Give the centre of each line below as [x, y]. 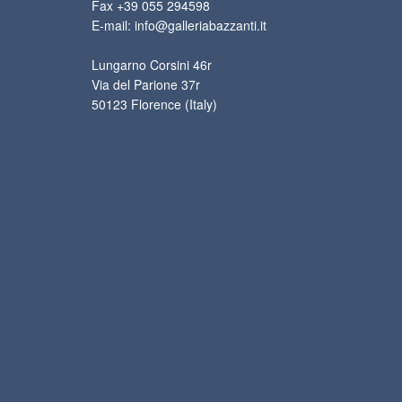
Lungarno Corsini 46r [152, 65]
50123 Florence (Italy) [154, 105]
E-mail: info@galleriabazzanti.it [179, 26]
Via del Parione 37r [146, 85]
